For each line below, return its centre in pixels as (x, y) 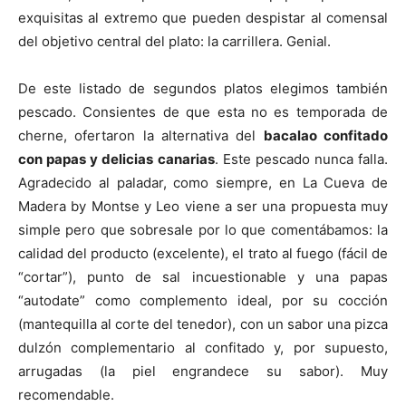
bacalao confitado (326, 135)
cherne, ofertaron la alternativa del (141, 135)
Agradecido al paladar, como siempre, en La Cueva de (203, 183)
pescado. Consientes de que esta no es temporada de (203, 112)
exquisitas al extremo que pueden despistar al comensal (203, 18)
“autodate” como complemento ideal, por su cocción (203, 300)
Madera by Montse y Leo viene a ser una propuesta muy (203, 206)
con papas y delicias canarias (116, 159)
